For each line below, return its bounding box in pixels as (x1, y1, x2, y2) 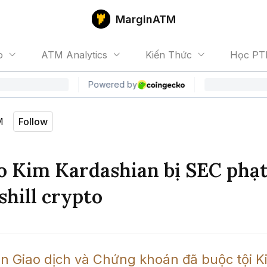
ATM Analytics (41, 49, 107, 61)
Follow (18, 116, 48, 128)
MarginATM (115, 13, 176, 26)
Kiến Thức (145, 49, 192, 61)
